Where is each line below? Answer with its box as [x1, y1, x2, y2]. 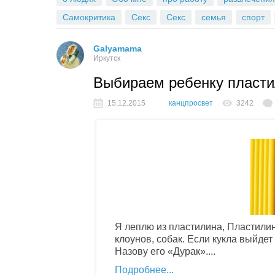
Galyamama [93, 43, 142, 53]
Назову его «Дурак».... [115, 246, 215, 257]
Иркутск [93, 53, 120, 63]
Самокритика [63, 12, 115, 22]
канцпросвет [169, 98, 213, 107]
